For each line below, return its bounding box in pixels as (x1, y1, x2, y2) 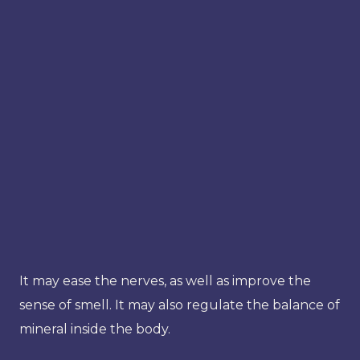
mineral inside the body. (19, 321, 170, 337)
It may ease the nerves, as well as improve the (19, 272, 311, 288)
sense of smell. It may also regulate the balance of (19, 297, 340, 313)
